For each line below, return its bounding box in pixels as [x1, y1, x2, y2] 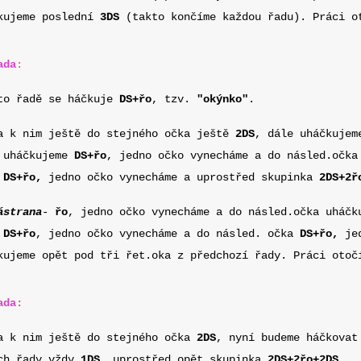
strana [3, 205, 42, 218]
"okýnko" [197, 93, 248, 106]
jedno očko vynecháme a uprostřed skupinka [42, 171, 319, 184]
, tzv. [151, 93, 197, 106]
